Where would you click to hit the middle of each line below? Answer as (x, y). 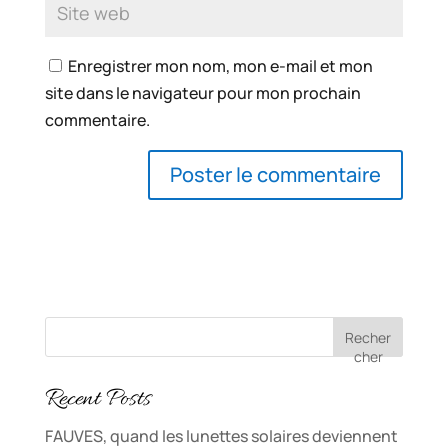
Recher (368, 338)
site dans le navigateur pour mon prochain (202, 93)
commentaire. (97, 120)
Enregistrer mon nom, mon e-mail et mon (220, 66)
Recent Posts (97, 400)
